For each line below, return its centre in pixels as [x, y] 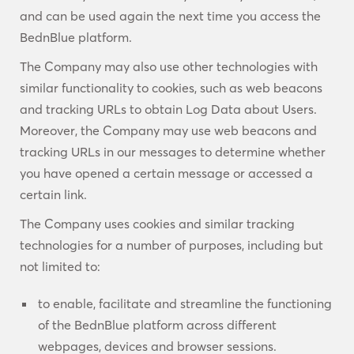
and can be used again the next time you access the [170, 16]
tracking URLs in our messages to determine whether [173, 152]
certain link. [53, 194]
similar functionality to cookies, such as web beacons [171, 88]
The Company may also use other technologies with [169, 66]
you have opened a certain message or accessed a [166, 173]
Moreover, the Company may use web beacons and [168, 130]
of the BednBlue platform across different [157, 325]
